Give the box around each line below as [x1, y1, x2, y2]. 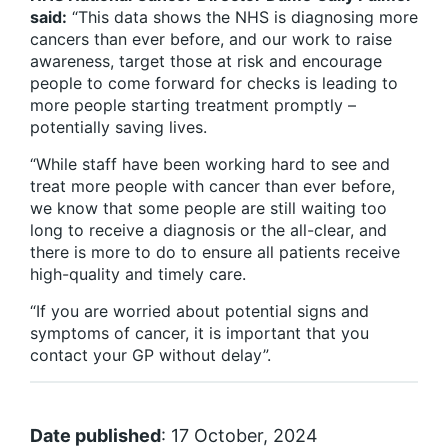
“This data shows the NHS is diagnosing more [67, 7, 418, 28]
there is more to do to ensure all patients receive [30, 242, 400, 263]
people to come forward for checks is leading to [30, 73, 398, 94]
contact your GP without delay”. [30, 345, 271, 366]
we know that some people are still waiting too [30, 198, 387, 219]
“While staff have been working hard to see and [30, 154, 390, 175]
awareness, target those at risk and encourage [30, 51, 382, 72]
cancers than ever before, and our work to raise [30, 29, 392, 50]
